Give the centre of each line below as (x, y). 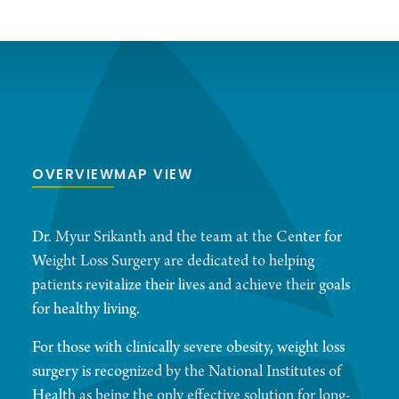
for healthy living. (86, 310)
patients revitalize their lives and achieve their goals (191, 286)
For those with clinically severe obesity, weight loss (188, 348)
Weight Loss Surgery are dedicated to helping (173, 262)
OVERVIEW (73, 176)
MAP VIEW (153, 176)
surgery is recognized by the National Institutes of (187, 372)
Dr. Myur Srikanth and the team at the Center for (187, 238)
